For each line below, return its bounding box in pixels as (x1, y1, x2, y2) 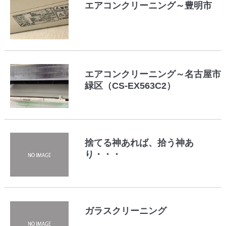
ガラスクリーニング (85, 206, 167, 216)
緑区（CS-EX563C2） (85, 81, 176, 91)
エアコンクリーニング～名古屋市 (85, 69, 221, 80)
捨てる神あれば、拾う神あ (85, 137, 194, 148)
